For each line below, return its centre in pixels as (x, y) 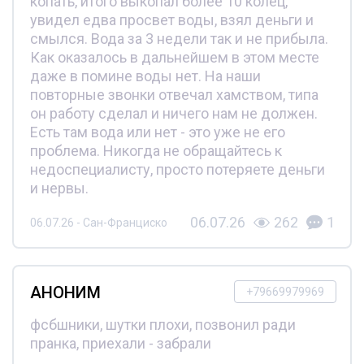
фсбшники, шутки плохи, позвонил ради (162, 325)
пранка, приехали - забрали (120, 344)
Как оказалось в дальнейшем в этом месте (174, 58)
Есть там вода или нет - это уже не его (157, 132)
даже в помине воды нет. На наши (145, 76)
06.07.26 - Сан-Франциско (98, 222)
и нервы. (59, 188)
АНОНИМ (65, 293)
